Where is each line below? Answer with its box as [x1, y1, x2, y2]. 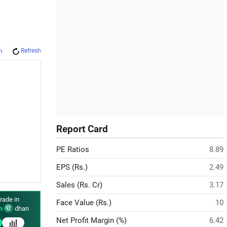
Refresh [21, 47, 41, 54]
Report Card [56, 124, 108, 135]
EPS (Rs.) [56, 163, 88, 172]
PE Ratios [56, 145, 89, 154]
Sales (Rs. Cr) [56, 180, 102, 190]
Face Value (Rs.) [56, 198, 111, 207]
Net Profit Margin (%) [56, 216, 127, 225]
